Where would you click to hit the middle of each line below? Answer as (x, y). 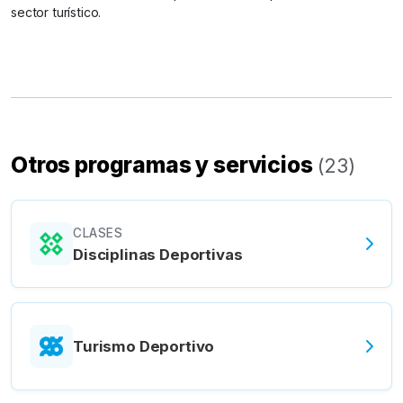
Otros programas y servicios (162, 165)
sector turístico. (56, 12)
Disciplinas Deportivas (158, 254)
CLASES (98, 233)
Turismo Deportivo (144, 346)
